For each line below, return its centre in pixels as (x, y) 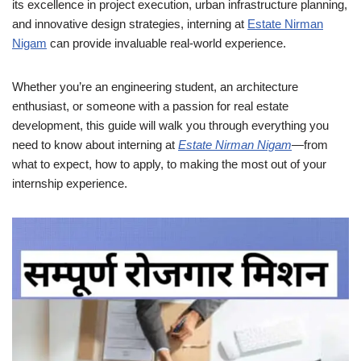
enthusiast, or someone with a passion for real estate (150, 106)
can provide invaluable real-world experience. (166, 43)
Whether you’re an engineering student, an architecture (155, 87)
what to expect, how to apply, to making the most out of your (169, 164)
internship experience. (70, 183)
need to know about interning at (95, 145)
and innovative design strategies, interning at (130, 24)
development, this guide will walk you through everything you (170, 125)
